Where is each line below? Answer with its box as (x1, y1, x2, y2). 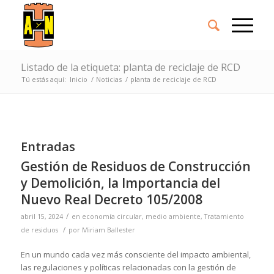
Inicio (69, 75, 87, 84)
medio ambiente (145, 212, 201, 221)
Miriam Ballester (81, 226, 135, 234)
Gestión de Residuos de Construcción (20, 158, 251, 175)
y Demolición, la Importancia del (20, 174, 220, 191)
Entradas (20, 138, 75, 155)
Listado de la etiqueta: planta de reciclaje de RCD (20, 61, 240, 74)
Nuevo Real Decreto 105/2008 (20, 191, 202, 208)
